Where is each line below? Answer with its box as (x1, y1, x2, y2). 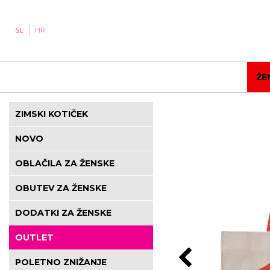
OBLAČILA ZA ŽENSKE (15, 158, 115, 169)
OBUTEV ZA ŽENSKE (15, 183, 107, 193)
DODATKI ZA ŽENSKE (15, 207, 111, 218)
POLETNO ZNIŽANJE (15, 257, 107, 268)
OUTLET (15, 232, 54, 243)
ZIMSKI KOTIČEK (15, 108, 88, 119)
